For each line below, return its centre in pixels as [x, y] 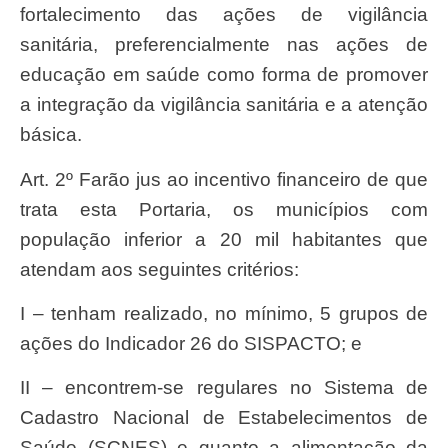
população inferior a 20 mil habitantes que [224, 239]
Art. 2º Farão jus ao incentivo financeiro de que [26, 179]
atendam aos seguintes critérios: [159, 269]
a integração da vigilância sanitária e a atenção [224, 105]
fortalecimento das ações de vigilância [224, 15]
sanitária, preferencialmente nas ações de [224, 45]
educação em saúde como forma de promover [224, 75]
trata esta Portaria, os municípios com [224, 209]
